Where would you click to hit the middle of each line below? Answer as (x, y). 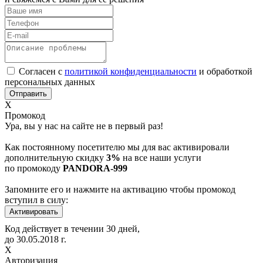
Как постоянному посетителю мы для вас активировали (117, 147)
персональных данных (50, 82)
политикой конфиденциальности (131, 71)
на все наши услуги (161, 157)
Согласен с (42, 71)
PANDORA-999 (95, 168)
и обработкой (225, 71)
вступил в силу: (36, 200)
